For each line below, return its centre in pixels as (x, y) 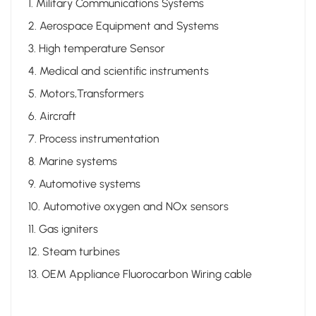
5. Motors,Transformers (86, 93)
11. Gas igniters (63, 229)
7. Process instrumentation (94, 138)
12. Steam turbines (74, 251)
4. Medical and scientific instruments (119, 71)
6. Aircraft (52, 116)
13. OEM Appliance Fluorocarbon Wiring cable (140, 274)
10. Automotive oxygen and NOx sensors (128, 206)
